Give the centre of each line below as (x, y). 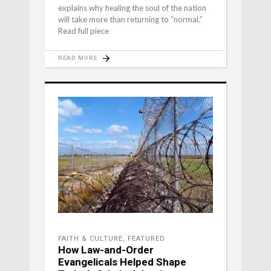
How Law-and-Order (106, 250)
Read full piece (83, 31)
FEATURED (146, 238)
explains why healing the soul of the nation (132, 8)
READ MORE (78, 57)
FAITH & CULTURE (90, 238)
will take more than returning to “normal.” (130, 19)
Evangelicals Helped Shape (122, 262)
